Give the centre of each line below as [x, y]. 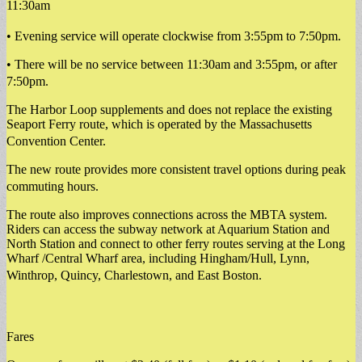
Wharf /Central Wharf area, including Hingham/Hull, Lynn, [158, 258]
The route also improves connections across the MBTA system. [167, 214]
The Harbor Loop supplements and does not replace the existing [169, 109]
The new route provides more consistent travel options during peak [176, 169]
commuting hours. [58, 186]
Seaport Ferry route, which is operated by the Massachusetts [159, 124]
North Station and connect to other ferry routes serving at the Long [176, 243]
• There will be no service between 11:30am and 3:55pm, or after [172, 64]
